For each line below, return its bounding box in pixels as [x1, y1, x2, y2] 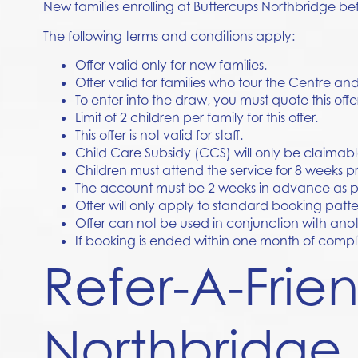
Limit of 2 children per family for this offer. [74, 109, 318, 126]
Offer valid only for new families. [74, 57, 267, 74]
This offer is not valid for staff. [74, 127, 243, 144]
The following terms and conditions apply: [42, 27, 295, 44]
